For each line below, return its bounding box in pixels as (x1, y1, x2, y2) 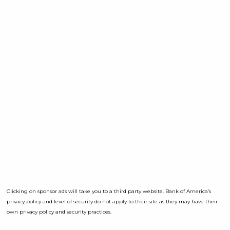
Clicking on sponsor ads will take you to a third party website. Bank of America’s (7, 188, 211, 195)
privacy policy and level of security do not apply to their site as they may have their (7, 198, 218, 205)
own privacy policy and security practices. (7, 208, 111, 216)
